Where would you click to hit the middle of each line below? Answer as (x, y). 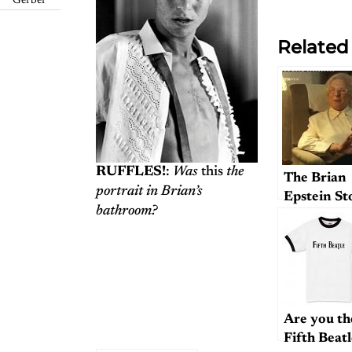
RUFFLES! (131, 172)
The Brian (315, 178)
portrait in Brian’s (149, 192)
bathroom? (126, 211)
